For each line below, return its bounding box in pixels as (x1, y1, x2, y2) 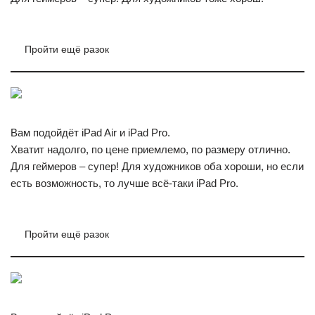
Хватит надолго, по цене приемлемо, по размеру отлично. (11, 143, 290, 155)
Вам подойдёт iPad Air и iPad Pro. (11, 127, 170, 139)
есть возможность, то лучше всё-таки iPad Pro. (11, 177, 238, 189)
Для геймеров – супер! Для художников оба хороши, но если (11, 160, 304, 172)
